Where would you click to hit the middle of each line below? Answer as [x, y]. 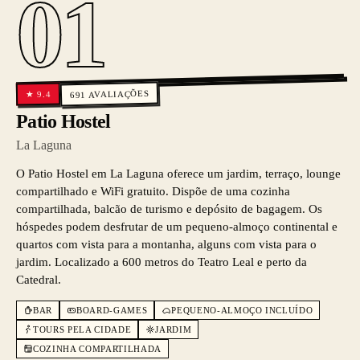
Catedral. [39, 280]
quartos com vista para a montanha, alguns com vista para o [166, 244]
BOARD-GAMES [112, 310]
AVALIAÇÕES [119, 94]
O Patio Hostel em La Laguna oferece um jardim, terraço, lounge [178, 174]
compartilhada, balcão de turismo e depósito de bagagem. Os [169, 209]
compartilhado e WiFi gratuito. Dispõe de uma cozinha [153, 191]
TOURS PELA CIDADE [82, 329]
